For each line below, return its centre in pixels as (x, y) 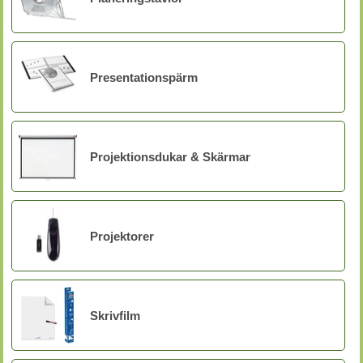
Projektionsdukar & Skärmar (170, 156)
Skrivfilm (115, 315)
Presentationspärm (144, 77)
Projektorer (122, 236)
